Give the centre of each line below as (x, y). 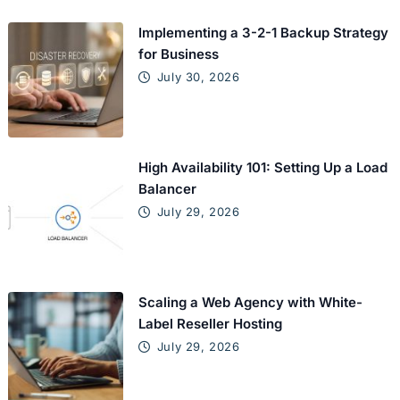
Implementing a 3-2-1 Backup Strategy (264, 33)
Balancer (168, 189)
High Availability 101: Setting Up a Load (263, 168)
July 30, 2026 (198, 77)
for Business (179, 54)
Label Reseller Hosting (211, 324)
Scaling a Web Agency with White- (251, 303)
